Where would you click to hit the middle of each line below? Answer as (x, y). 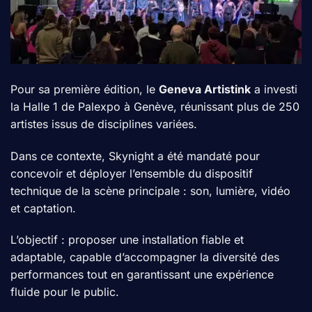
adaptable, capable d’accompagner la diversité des (145, 257)
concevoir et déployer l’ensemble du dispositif (132, 173)
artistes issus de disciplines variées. (104, 124)
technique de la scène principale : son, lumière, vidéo (150, 190)
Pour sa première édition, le (85, 89)
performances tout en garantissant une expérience (142, 275)
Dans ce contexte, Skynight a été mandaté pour (135, 156)
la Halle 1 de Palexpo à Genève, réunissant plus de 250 (155, 106)
